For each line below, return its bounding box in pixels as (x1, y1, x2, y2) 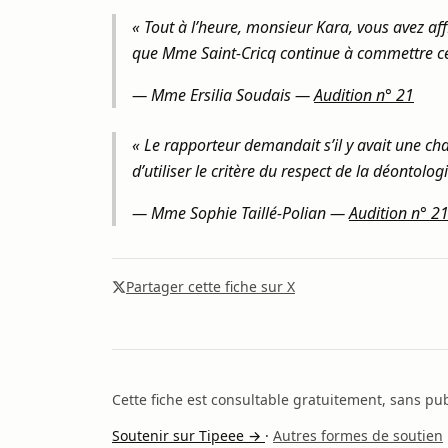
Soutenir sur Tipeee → (112, 426, 265, 445)
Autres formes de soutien (273, 426, 443, 445)
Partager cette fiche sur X (126, 277, 295, 296)
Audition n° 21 (314, 84, 414, 106)
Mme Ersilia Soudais (151, 84, 291, 106)
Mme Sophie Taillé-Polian (151, 202, 326, 224)
